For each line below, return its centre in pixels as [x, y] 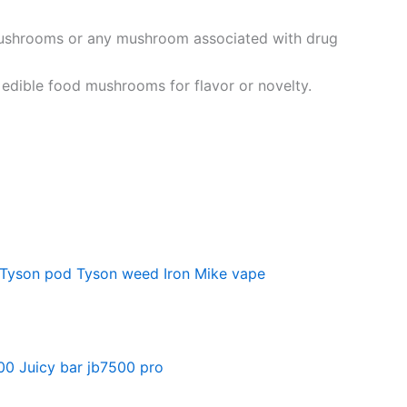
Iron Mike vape [214, 273]
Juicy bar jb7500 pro [91, 367]
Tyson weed [118, 273]
